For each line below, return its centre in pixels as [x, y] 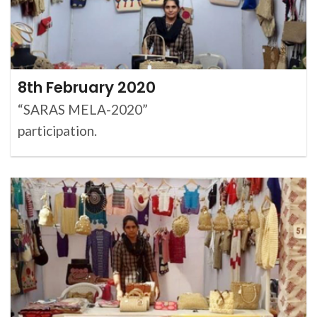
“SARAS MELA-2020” [83, 110]
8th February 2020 [87, 87]
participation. [57, 131]
